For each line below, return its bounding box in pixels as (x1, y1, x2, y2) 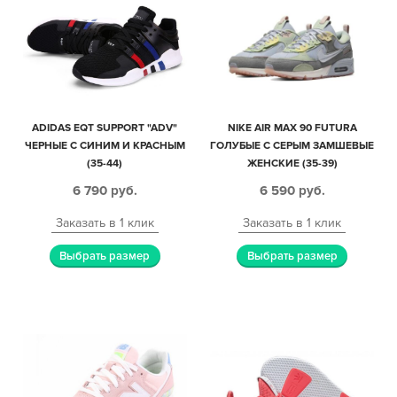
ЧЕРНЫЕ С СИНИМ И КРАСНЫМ (24, 138, 185, 152)
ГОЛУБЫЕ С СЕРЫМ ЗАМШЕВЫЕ (210, 138, 375, 152)
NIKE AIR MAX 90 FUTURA (227, 121, 357, 135)
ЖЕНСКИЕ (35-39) (246, 156, 338, 170)
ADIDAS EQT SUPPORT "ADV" (32, 121, 178, 135)
